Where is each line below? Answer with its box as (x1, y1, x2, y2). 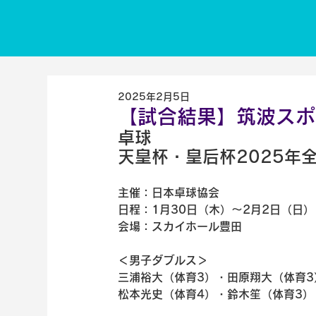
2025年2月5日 (118, 91, 190, 102)
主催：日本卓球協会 (118, 186, 220, 198)
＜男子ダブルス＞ (118, 254, 209, 266)
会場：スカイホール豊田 (118, 220, 243, 232)
